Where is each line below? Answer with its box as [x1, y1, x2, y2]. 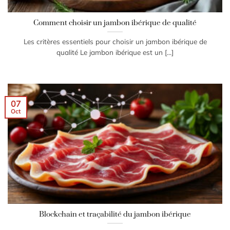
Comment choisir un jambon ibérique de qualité [33, 18, 197, 28]
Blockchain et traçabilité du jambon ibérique [39, 209, 191, 219]
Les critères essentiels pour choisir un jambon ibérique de [23, 37, 207, 46]
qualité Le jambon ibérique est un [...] [56, 48, 174, 57]
